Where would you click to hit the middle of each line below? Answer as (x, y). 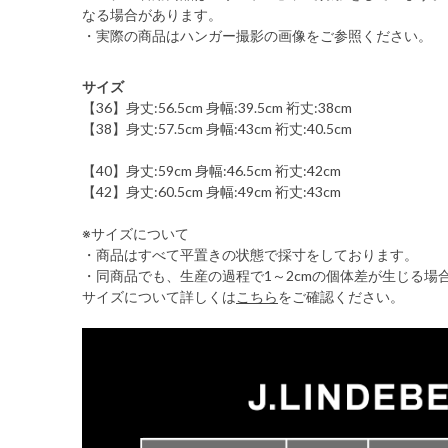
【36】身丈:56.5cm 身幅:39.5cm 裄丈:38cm (217, 107)
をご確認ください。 (341, 296)
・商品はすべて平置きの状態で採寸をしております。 (250, 254)
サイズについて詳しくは (159, 296)
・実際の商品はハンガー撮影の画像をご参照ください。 (257, 35)
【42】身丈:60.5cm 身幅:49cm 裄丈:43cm (211, 191)
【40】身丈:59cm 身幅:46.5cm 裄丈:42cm (211, 170)
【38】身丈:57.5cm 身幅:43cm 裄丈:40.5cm (217, 128)
